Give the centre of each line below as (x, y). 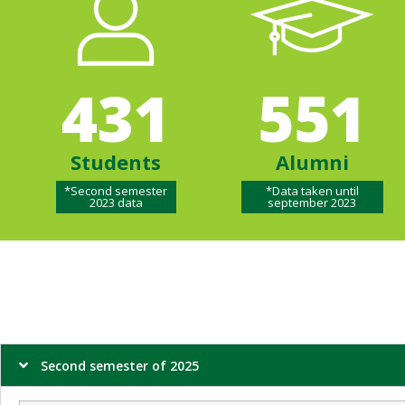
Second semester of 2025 (120, 365)
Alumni (312, 161)
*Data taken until (312, 190)
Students (116, 161)
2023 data (116, 202)
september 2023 (312, 202)
